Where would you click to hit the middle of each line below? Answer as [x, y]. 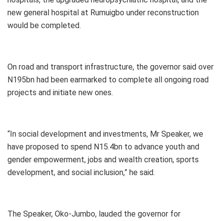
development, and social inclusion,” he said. [81, 172]
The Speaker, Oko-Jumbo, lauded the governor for [94, 214]
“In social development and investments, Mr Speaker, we [105, 134]
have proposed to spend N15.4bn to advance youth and [103, 147]
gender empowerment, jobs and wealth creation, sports [103, 159]
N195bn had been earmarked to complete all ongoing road [108, 79]
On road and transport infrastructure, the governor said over [110, 67]
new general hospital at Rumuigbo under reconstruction [103, 12]
